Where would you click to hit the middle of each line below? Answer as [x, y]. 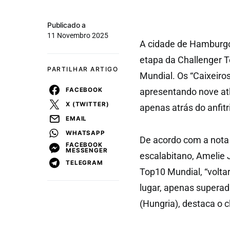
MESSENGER [87, 150]
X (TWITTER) [88, 104]
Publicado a [67, 25]
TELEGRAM [84, 162]
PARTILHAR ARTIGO [83, 69]
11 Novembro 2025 [78, 35]
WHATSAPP [85, 133]
